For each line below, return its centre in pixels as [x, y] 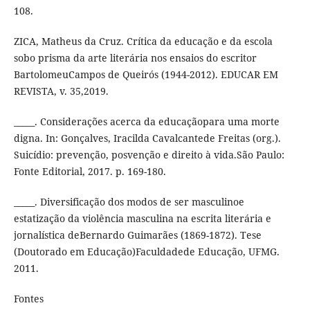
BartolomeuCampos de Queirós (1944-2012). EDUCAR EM [146, 75]
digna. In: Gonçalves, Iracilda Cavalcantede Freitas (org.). [147, 138]
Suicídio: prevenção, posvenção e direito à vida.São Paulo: [149, 155]
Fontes [28, 299]
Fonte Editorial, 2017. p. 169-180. [90, 172]
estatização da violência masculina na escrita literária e [142, 219]
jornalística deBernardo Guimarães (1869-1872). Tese [137, 235]
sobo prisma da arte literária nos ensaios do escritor [135, 58]
